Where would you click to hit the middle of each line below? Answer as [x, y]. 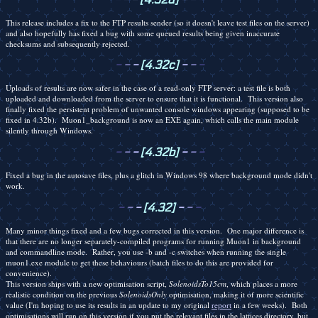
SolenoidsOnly [143, 295]
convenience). [29, 273]
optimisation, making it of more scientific [235, 295]
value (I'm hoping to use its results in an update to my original [109, 305]
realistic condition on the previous [62, 295]
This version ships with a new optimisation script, [87, 284]
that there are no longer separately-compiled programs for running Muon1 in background [153, 241]
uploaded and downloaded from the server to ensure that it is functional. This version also [154, 99]
